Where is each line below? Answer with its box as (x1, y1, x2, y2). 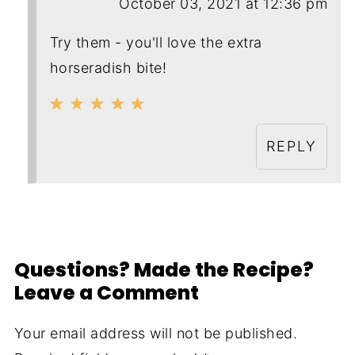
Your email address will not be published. (13, 324, 298, 342)
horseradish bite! (49, 59, 167, 76)
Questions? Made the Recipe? (13, 255, 314, 284)
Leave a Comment (13, 278, 199, 307)
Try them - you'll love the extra (49, 33, 262, 51)
